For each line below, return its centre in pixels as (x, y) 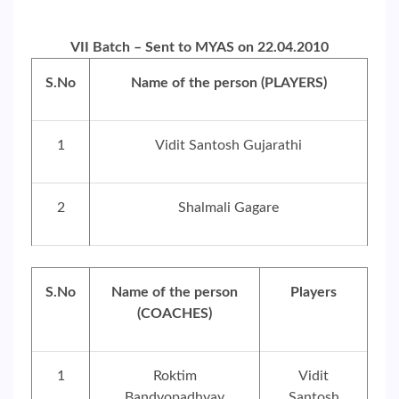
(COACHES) (175, 313)
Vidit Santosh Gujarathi (228, 145)
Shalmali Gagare (228, 208)
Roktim (175, 376)
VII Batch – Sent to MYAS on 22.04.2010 (199, 47)
